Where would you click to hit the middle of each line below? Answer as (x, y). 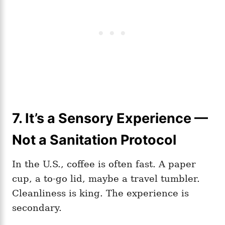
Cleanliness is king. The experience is (100, 193)
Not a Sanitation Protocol (94, 140)
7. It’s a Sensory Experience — (110, 118)
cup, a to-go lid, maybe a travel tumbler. (106, 178)
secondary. (37, 207)
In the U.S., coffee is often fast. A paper (104, 164)
